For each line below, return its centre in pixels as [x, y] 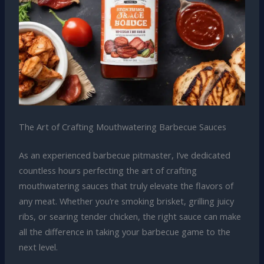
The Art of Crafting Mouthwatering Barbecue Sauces [122, 127]
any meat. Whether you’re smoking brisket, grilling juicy [126, 201]
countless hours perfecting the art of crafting [108, 171]
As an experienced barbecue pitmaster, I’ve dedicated [124, 155]
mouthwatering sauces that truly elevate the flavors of [126, 186]
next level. [38, 247]
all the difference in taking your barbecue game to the [124, 232]
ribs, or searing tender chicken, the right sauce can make [130, 217]
